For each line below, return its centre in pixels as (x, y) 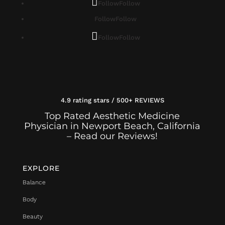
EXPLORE (41, 168)
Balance (34, 183)
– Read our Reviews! (113, 136)
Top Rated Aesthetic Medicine (113, 116)
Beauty (32, 217)
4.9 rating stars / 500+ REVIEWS (112, 100)
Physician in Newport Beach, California (113, 126)
